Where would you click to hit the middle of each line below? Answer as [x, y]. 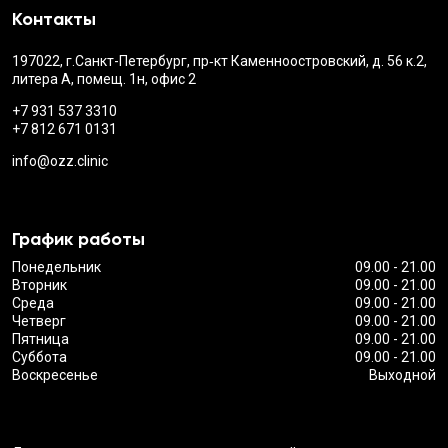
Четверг [39, 320]
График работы [78, 238]
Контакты [54, 18]
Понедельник [56, 266]
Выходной [402, 374]
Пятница [40, 338]
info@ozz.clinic [60, 160]
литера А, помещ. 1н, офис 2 [104, 78]
